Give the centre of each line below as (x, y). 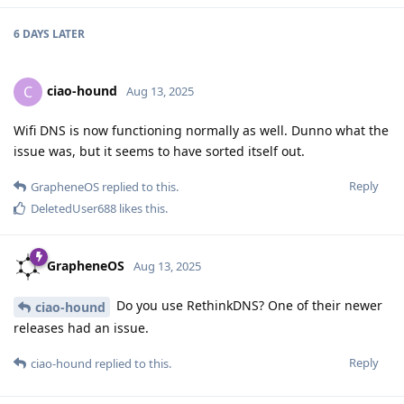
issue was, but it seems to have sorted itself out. (159, 151)
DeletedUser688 (73, 209)
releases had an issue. (81, 328)
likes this (141, 209)
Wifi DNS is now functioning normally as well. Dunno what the (201, 131)
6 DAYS (32, 34)
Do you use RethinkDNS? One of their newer (248, 306)
